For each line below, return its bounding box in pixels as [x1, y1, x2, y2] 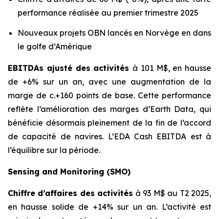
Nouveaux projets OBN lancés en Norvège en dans [18, 28, 211, 38]
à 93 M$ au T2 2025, [133, 188, 212, 198]
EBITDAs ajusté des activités [8, 63, 132, 73]
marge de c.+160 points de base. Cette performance [8, 90, 211, 101]
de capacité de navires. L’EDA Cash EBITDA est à [8, 131, 211, 142]
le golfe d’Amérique [18, 42, 92, 52]
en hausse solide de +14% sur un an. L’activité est [8, 202, 211, 212]
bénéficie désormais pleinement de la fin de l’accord [8, 118, 211, 128]
